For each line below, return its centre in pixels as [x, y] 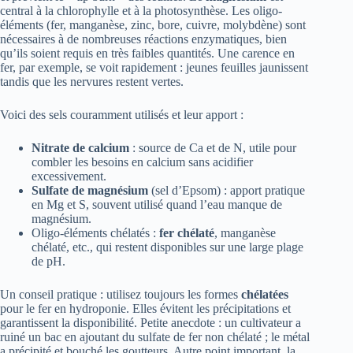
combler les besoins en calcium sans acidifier [142, 162]
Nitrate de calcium [80, 148]
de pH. [48, 262]
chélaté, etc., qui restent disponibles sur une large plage [167, 247]
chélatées [265, 295]
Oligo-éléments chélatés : [95, 233]
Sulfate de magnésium [90, 191]
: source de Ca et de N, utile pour [213, 148]
